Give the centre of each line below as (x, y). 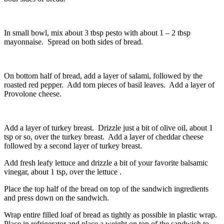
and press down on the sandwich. (56, 197)
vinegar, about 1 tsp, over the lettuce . (63, 171)
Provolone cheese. (33, 93)
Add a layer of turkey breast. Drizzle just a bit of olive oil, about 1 (108, 127)
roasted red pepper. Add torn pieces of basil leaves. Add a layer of (109, 84)
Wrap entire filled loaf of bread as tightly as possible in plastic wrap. (111, 214)
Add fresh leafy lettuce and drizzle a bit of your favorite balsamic (106, 162)
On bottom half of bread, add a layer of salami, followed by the (103, 75)
